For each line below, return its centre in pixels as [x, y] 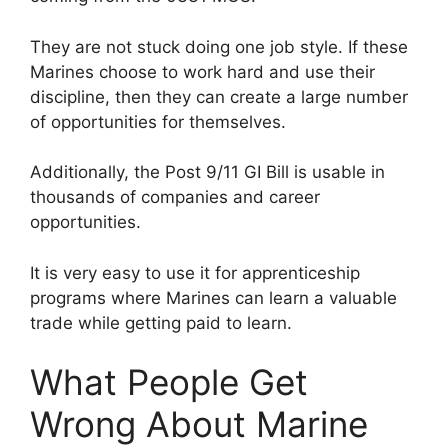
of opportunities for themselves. [158, 121]
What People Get [169, 382]
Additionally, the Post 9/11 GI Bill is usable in [207, 172]
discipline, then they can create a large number [219, 96]
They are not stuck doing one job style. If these [219, 46]
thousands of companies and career [175, 197]
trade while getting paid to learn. [161, 322]
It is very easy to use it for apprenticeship [195, 272]
